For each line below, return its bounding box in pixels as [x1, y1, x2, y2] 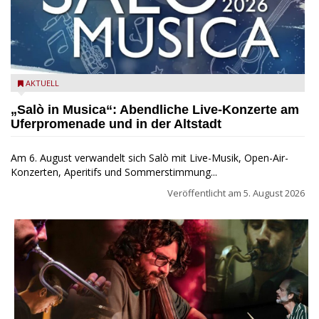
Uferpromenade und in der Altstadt [11, 116, 221, 131]
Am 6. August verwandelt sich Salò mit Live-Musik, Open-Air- [11, 150, 288, 164]
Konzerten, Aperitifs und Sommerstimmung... [11, 164, 217, 179]
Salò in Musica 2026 [14, 77, 106, 91]
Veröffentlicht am [167, 186, 244, 199]
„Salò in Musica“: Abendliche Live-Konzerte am [11, 102, 299, 117]
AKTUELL [26, 77, 59, 88]
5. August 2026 [244, 186, 305, 199]
